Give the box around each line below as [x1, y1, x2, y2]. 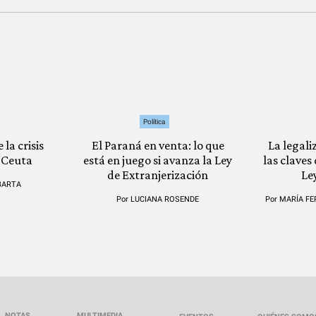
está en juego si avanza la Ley [83, 153, 233, 167]
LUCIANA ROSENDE [130, 195, 200, 204]
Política [143, 118, 166, 126]
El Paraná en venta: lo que [91, 138, 224, 152]
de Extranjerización [107, 168, 209, 182]
